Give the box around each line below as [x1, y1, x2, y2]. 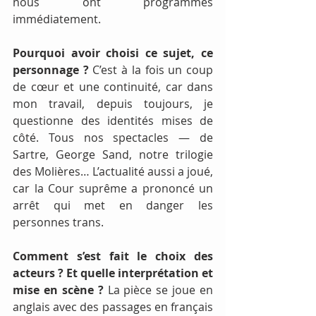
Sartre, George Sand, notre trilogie [13, 146, 213, 162]
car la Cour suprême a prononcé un [13, 180, 213, 196]
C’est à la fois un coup [92, 61, 214, 78]
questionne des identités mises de [13, 112, 213, 128]
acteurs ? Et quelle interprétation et [13, 265, 213, 281]
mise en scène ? [13, 281, 108, 298]
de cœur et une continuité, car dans [13, 78, 213, 95]
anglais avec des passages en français [13, 298, 213, 315]
